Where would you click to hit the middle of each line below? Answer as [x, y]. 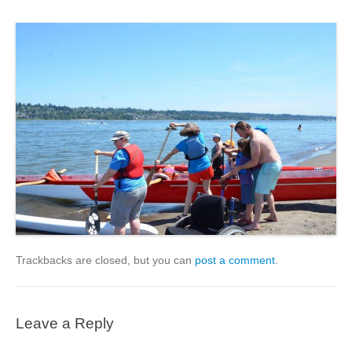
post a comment [235, 260]
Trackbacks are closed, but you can [105, 260]
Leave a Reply [65, 323]
